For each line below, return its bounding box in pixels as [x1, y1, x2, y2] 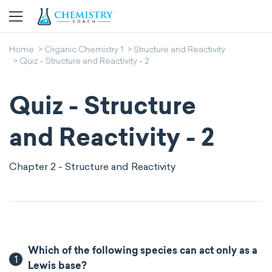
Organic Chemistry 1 [44, 46, 123, 55]
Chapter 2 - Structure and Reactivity [9, 161, 175, 172]
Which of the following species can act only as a [28, 246, 258, 256]
